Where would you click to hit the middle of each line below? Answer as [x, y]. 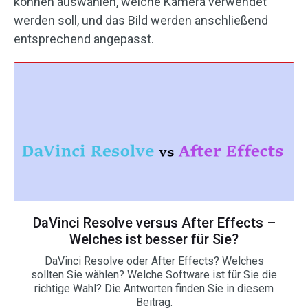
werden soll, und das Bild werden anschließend [141, 21]
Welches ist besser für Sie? [154, 240]
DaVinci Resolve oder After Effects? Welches [154, 261]
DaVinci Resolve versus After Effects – [154, 223]
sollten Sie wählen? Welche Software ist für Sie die [154, 275]
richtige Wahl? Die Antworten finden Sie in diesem [154, 289]
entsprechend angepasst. [84, 39]
